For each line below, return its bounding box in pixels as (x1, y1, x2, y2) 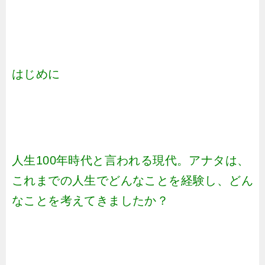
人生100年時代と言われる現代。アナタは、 (12, 154, 250, 167)
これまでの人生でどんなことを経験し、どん (12, 174, 253, 187)
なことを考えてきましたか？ (12, 194, 169, 207)
